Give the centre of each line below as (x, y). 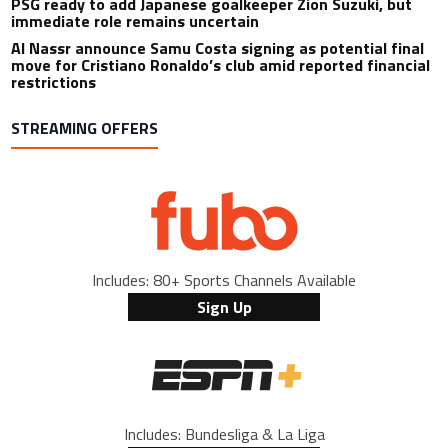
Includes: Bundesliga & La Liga (224, 433)
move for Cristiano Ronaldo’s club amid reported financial (221, 64)
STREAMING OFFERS (85, 127)
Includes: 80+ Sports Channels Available (224, 279)
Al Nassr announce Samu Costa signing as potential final (218, 47)
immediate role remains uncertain (135, 20)
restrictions (54, 81)
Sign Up (224, 306)
